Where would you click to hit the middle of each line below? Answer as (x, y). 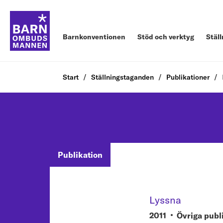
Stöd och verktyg (166, 37)
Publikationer (188, 77)
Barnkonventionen (94, 37)
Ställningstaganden (122, 77)
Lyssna (165, 200)
